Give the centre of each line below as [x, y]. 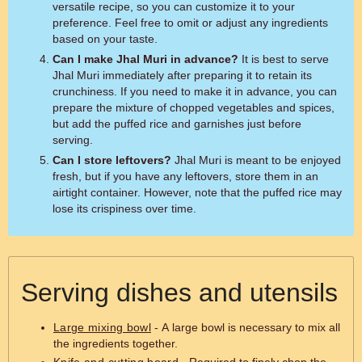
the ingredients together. [116, 343]
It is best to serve [284, 59]
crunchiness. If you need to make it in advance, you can [195, 91]
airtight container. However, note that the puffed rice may [197, 192]
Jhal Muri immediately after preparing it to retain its [182, 75]
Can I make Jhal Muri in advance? [145, 59]
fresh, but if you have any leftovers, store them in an [185, 176]
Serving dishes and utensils [179, 293]
